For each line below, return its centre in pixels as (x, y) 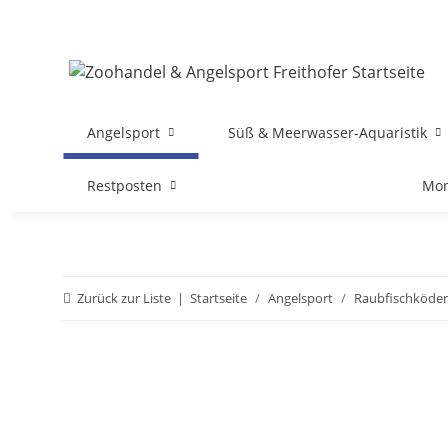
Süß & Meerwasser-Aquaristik (328, 132)
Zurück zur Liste (124, 298)
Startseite (218, 298)
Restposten (124, 185)
